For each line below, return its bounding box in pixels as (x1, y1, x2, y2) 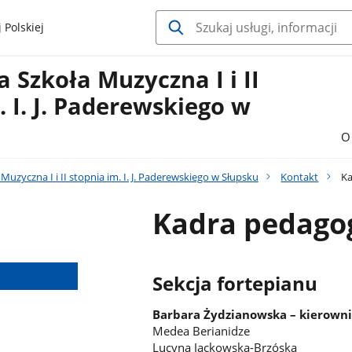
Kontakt (280, 169, 319, 184)
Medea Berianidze (152, 323, 251, 339)
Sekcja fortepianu (152, 270, 318, 296)
